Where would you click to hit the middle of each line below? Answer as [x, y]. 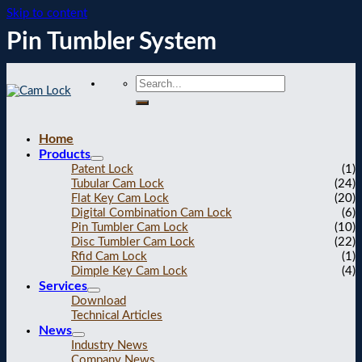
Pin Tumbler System [112, 42]
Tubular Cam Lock [118, 183]
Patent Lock [102, 169]
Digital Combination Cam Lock [152, 213]
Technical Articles [117, 315]
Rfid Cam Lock [109, 256]
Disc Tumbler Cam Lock [133, 242]
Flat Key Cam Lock [120, 198]
